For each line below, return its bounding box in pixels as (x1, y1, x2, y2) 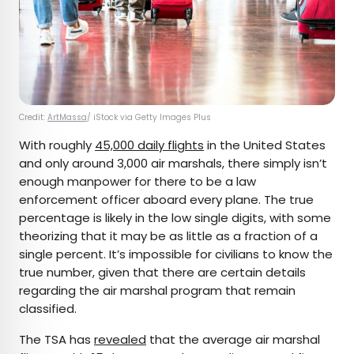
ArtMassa (47, 111, 87, 124)
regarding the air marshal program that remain (19, 282, 296, 299)
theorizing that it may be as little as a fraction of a (19, 228, 318, 245)
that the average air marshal (146, 331, 320, 348)
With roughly (19, 137, 95, 154)
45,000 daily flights (95, 137, 204, 154)
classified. (19, 300, 77, 318)
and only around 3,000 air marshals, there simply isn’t (19, 155, 327, 172)
